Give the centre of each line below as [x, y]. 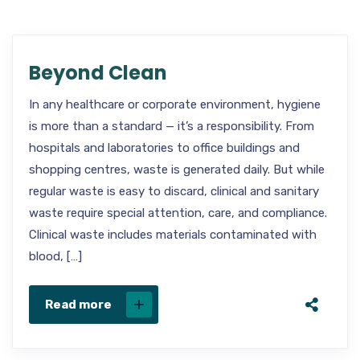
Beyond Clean [98, 73]
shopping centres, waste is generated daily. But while [177, 170]
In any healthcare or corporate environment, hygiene [175, 104]
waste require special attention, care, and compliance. [178, 213]
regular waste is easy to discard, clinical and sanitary [174, 191]
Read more [78, 305]
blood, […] [55, 256]
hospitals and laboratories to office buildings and [164, 148]
